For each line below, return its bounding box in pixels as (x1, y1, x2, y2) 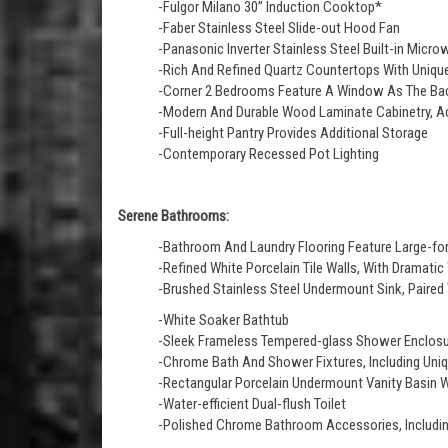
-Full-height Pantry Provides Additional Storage (158, 124, 428, 142)
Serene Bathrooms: (118, 207, 229, 225)
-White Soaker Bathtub (158, 311, 289, 329)
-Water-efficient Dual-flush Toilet (158, 395, 346, 413)
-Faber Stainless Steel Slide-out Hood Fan (158, 19, 400, 37)
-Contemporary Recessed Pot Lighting (158, 145, 379, 163)
